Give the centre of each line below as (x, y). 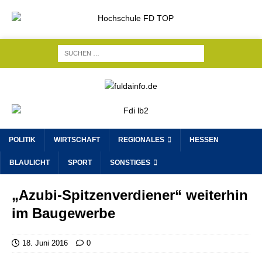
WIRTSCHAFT (77, 140)
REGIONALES (141, 140)
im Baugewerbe (63, 213)
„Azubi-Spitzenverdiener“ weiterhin (130, 195)
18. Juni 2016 (45, 243)
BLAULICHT (30, 163)
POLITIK (22, 140)
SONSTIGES (130, 163)
